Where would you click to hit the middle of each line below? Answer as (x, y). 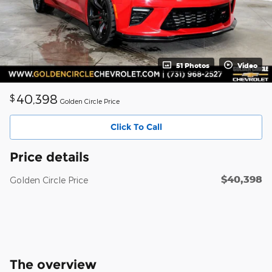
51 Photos (193, 65)
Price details (49, 157)
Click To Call (136, 127)
